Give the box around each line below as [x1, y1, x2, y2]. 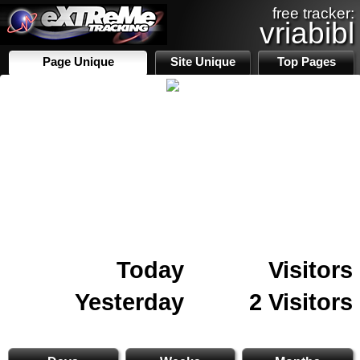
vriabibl [260, 16, 354, 50]
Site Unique [170, 55, 236, 68]
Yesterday [75, 288, 184, 315]
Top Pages [276, 55, 336, 68]
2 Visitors [249, 288, 353, 315]
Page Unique [42, 55, 114, 68]
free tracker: [272, 5, 354, 22]
